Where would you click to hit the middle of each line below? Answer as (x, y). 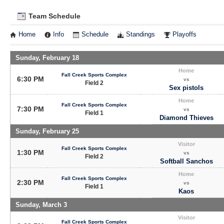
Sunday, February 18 (47, 57)
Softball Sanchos (186, 161)
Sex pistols (186, 87)
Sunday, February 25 (47, 131)
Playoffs (184, 34)
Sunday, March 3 (41, 204)
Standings (140, 34)
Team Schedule (53, 16)
